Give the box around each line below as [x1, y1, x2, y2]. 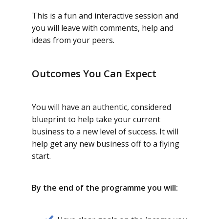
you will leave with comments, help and [32, 22, 174, 33]
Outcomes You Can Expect [32, 67, 156, 80]
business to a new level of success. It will [32, 126, 178, 137]
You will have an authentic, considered [32, 102, 171, 112]
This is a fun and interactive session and [32, 10, 178, 21]
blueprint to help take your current [32, 114, 160, 125]
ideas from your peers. [32, 35, 114, 45]
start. [32, 151, 51, 161]
